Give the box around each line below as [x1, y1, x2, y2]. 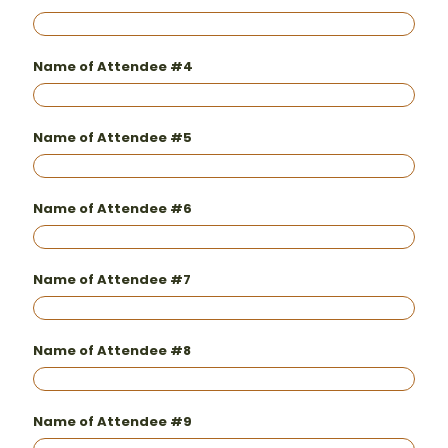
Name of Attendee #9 [33, 412, 192, 431]
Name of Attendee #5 [33, 128, 192, 147]
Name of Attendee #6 [33, 199, 192, 218]
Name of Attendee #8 [33, 341, 191, 360]
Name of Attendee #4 [33, 57, 193, 76]
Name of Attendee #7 [33, 270, 191, 289]
